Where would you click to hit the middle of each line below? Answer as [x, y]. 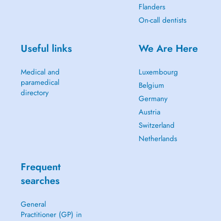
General [33, 204]
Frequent [40, 167]
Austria [149, 112]
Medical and [40, 72]
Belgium [151, 85]
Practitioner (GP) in [51, 215]
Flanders [152, 7]
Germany [153, 99]
